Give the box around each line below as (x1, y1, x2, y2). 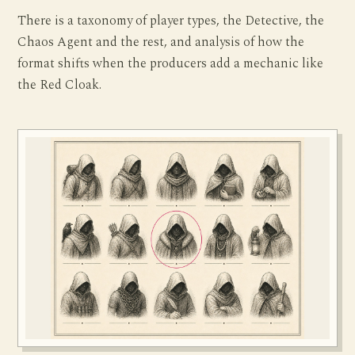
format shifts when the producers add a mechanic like (17, 54, 324, 74)
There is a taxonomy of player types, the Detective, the (17, 11, 325, 32)
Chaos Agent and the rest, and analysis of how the (17, 32, 305, 53)
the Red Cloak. (17, 75, 102, 96)
